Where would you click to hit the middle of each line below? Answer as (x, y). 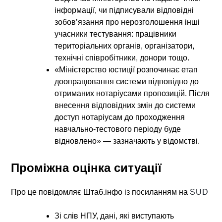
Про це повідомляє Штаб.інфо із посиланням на (101, 192)
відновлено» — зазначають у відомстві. (127, 141)
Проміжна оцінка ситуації (86, 167)
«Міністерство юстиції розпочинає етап (126, 69)
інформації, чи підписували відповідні (124, 10)
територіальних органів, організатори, (125, 46)
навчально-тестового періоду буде (118, 129)
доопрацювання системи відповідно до (127, 81)
